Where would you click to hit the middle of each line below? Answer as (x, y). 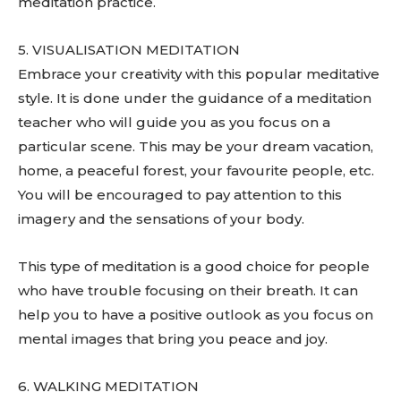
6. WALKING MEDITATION (108, 386)
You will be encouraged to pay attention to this (180, 195)
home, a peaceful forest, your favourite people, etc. (196, 171)
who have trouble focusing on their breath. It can (188, 290)
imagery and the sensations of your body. (161, 219)
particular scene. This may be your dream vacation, (196, 146)
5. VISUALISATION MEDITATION (129, 50)
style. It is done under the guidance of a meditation (195, 98)
